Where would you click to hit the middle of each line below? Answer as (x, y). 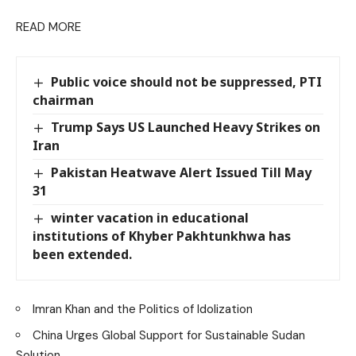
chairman (63, 100)
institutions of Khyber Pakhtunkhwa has (162, 236)
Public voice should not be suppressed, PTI (187, 81)
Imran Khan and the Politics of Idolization (143, 310)
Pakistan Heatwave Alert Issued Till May (182, 172)
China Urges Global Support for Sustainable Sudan (169, 336)
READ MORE (48, 27)
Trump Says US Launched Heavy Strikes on (186, 127)
